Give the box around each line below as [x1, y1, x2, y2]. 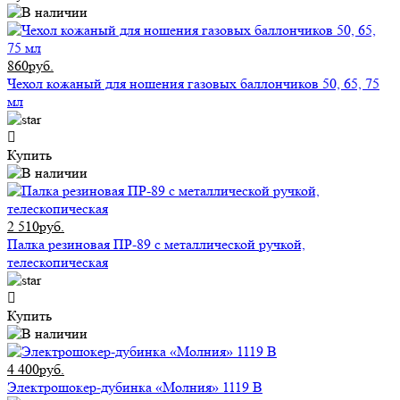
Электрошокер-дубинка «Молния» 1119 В [7, 379, 262, 396]
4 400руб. [7, 361, 64, 379]
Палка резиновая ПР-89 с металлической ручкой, [7, 236, 305, 254]
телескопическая [7, 254, 108, 271]
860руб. [7, 57, 54, 75]
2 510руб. [7, 218, 64, 236]
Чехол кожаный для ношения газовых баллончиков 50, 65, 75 [7, 75, 379, 93]
